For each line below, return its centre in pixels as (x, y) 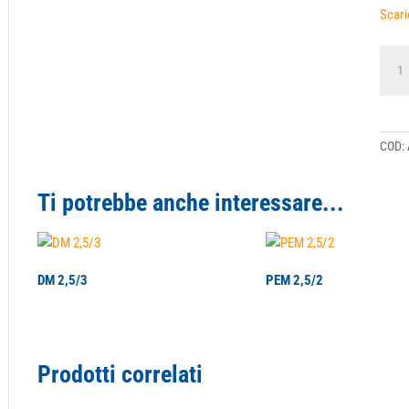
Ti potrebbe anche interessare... (191, 203)
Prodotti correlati (121, 374)
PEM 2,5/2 (295, 281)
